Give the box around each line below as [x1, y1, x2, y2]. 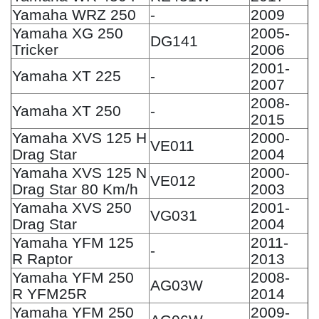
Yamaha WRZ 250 [12, 6, 136, 23]
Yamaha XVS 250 [12, 199, 132, 216]
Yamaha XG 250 [12, 24, 123, 41]
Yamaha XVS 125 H [12, 129, 147, 146]
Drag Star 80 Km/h [12, 180, 138, 197]
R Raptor [12, 250, 73, 267]
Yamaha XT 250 [12, 102, 121, 119]
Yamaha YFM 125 [12, 234, 134, 251]
